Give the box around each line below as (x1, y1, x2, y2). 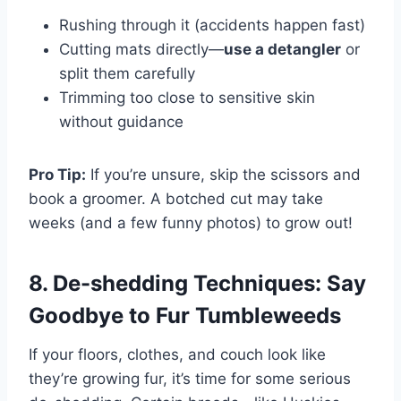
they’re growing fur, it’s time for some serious (29, 370, 351, 388)
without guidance (59, 113, 183, 132)
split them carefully (59, 64, 195, 83)
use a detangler (224, 40, 341, 59)
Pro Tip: (29, 166, 86, 184)
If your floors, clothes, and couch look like (29, 346, 326, 364)
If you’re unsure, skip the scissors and (86, 166, 361, 184)
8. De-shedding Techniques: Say (29, 270, 366, 297)
